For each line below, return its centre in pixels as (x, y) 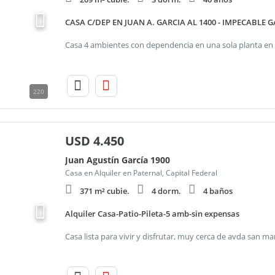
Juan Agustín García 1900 (117, 160)
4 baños (218, 191)
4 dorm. (166, 191)
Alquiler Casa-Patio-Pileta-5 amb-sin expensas (152, 214)
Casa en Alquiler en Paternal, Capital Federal (141, 173)
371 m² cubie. (104, 191)
